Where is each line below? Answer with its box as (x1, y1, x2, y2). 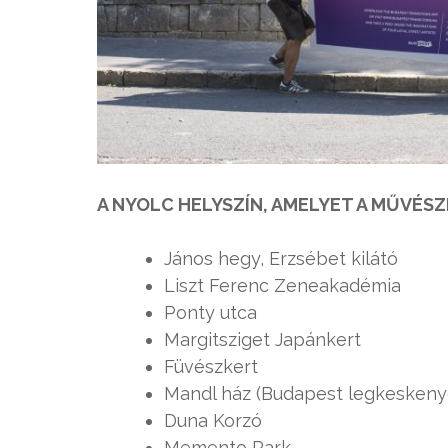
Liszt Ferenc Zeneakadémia (164, 274, 401, 296)
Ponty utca (164, 301, 257, 323)
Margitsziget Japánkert (164, 328, 361, 350)
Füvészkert (164, 355, 258, 377)
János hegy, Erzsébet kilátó (164, 247, 398, 269)
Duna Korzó (164, 409, 262, 431)
